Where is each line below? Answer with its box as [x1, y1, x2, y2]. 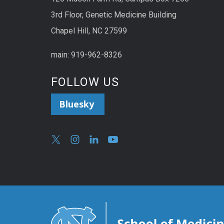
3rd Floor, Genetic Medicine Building [51, 9, 176, 19]
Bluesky [59, 98, 96, 110]
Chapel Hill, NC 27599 [51, 25, 127, 35]
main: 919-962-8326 [51, 49, 122, 59]
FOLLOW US [51, 75, 119, 89]
